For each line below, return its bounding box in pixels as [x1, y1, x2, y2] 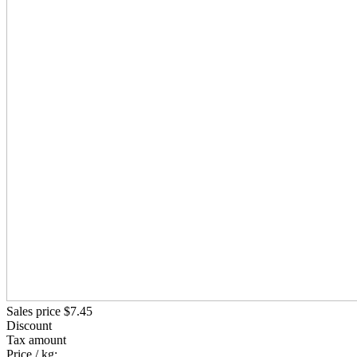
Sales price [6, 304, 64, 318]
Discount [6, 318, 52, 332]
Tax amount [6, 332, 66, 347]
